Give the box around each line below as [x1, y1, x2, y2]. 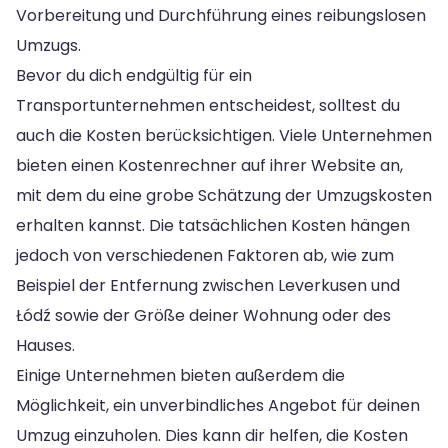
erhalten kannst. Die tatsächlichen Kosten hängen [16, 213, 410, 237]
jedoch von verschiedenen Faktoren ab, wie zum [16, 243, 394, 267]
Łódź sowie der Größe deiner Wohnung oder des [16, 303, 391, 327]
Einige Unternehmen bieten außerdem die [16, 363, 345, 387]
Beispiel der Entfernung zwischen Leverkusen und [16, 273, 400, 297]
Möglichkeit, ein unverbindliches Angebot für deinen [16, 393, 420, 417]
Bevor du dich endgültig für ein [16, 63, 252, 87]
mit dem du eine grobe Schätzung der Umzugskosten [16, 183, 432, 207]
